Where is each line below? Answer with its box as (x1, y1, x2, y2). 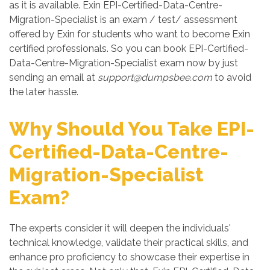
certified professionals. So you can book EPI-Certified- (9, 43, 248, 54)
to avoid (212, 72, 251, 83)
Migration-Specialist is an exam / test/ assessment (9, 14, 237, 25)
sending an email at (9, 72, 98, 83)
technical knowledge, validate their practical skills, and (9, 237, 248, 248)
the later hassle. (9, 86, 78, 98)
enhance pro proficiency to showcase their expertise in (9, 251, 250, 263)
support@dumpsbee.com (98, 72, 212, 83)
